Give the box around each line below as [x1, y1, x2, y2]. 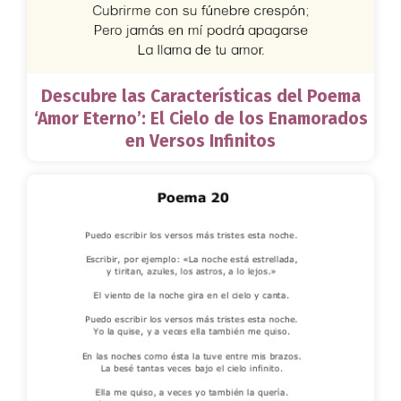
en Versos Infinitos [125, 131, 276, 152]
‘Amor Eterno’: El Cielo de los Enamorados [33, 108, 368, 130]
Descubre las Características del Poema [40, 86, 361, 107]
